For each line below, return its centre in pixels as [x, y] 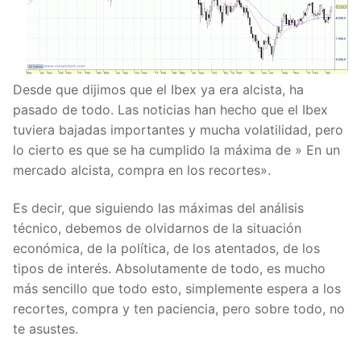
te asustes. [46, 329]
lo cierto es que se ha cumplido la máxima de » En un [176, 149]
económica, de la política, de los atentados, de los [166, 249]
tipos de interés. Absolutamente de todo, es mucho [169, 269]
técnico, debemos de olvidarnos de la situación [157, 228]
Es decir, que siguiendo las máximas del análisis [158, 208]
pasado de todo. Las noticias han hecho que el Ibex [170, 109]
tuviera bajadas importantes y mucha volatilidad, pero [178, 129]
